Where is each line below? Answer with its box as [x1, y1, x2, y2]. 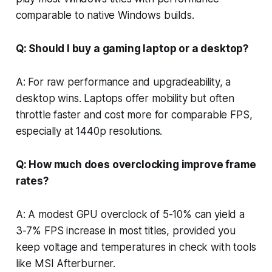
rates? [15, 174, 49, 187]
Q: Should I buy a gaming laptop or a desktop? [15, 42, 249, 55]
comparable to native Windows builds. [15, 8, 194, 21]
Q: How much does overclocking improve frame [15, 158, 256, 171]
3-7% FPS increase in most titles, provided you [15, 224, 236, 237]
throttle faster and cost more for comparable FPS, [15, 108, 253, 121]
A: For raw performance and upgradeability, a [15, 75, 231, 88]
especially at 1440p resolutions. [15, 124, 163, 137]
